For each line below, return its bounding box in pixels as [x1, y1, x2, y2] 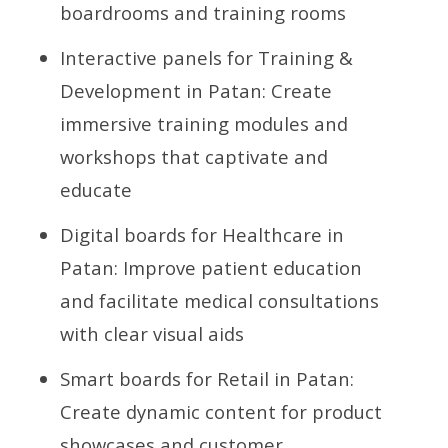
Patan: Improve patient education [60, 254, 362, 280]
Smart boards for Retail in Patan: [60, 365, 354, 391]
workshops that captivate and [60, 143, 328, 169]
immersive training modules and [60, 110, 348, 136]
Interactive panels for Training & [60, 44, 353, 70]
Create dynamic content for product [60, 398, 382, 424]
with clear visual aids [60, 320, 244, 346]
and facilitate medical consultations [60, 287, 379, 313]
